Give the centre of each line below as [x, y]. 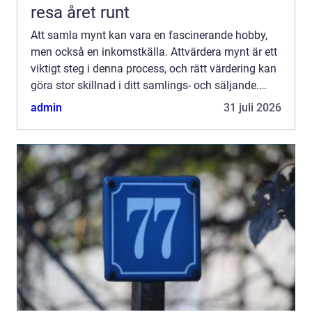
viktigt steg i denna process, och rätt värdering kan [154, 68]
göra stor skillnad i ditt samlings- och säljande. [145, 85]
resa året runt [80, 12]
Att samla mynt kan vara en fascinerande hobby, [149, 35]
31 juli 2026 [252, 107]
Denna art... [59, 102]
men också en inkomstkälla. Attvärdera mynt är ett [154, 52]
